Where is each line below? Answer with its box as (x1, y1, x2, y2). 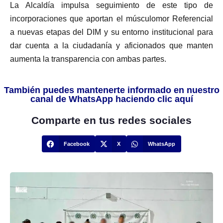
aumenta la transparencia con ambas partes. (10, 55, 166, 64)
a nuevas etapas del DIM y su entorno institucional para (10, 28, 213, 37)
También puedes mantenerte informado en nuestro (3, 85, 220, 96)
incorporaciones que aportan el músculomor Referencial (10, 14, 213, 23)
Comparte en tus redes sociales (31, 114, 192, 126)
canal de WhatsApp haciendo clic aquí (30, 94, 193, 105)
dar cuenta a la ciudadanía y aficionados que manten (10, 41, 213, 50)
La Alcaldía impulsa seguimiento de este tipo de (10, 1, 213, 10)
